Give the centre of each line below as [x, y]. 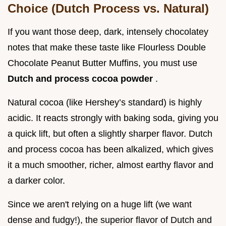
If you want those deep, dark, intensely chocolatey [108, 32]
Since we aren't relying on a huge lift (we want [100, 205]
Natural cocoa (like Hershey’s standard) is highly [105, 103]
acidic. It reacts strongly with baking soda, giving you [113, 118]
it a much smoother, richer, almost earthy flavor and [110, 165]
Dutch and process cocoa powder [81, 79]
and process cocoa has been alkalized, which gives [110, 150]
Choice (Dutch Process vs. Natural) [108, 9]
